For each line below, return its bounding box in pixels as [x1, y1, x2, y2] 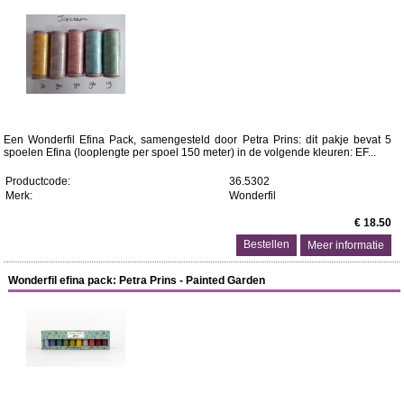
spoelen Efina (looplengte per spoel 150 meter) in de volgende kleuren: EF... [3, 146, 376, 159]
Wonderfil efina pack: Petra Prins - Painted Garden [8, 274, 266, 287]
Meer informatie [308, 239, 385, 252]
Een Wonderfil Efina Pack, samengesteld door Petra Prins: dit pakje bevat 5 [3, 133, 392, 146]
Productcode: [5, 175, 70, 188]
